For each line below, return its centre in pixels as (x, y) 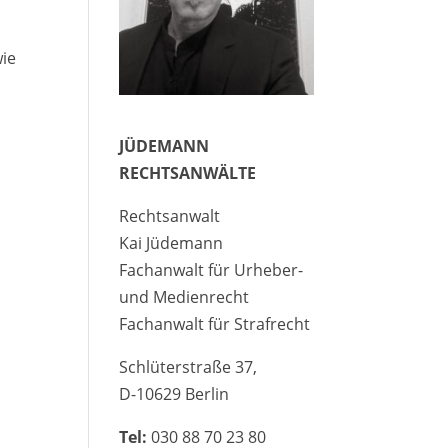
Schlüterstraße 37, (188, 367)
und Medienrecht (184, 297)
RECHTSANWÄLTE (188, 173)
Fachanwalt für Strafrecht (215, 324)
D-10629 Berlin (174, 394)
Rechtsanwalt (170, 216)
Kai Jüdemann (171, 243)
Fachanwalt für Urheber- (211, 270)
